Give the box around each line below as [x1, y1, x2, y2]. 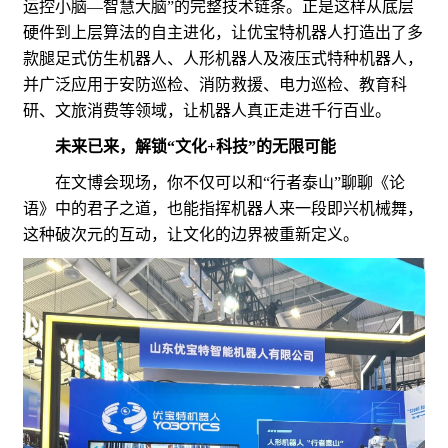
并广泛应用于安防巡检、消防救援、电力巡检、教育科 [23, 75, 407, 93]
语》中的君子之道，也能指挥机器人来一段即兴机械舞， [23, 199, 423, 217]
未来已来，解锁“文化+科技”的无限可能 [55, 137, 336, 155]
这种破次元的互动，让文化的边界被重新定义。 [23, 225, 359, 243]
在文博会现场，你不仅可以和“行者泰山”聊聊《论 [23, 173, 405, 191]
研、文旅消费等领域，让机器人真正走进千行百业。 [23, 101, 391, 119]
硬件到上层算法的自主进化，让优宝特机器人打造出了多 [23, 23, 423, 41]
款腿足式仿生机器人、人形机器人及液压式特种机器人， [23, 49, 423, 67]
